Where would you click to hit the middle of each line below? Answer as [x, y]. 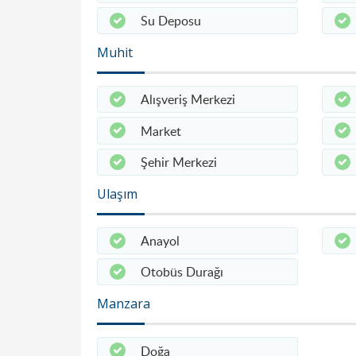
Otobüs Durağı [182, 272]
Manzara [124, 304]
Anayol [160, 241]
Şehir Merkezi [179, 162]
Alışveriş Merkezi [188, 100]
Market [161, 131]
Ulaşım [117, 193]
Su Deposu [171, 21]
